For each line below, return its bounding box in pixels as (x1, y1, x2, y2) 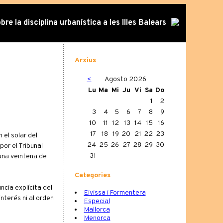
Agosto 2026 (105, 75, 146, 84)
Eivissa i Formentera (84, 189, 146, 198)
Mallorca (84, 206, 110, 215)
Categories (74, 171, 111, 180)
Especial (84, 197, 110, 206)
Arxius (74, 56, 96, 65)
